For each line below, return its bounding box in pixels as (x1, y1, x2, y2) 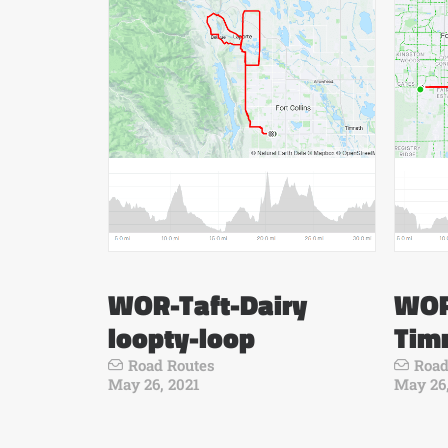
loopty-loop (108, 316, 255, 359)
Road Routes (128, 355, 215, 375)
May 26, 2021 (108, 374, 200, 394)
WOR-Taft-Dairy (108, 283, 307, 326)
